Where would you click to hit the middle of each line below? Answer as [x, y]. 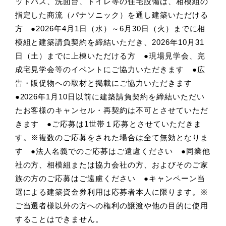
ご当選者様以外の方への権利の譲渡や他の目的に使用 [111, 206]
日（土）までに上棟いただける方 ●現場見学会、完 [110, 56]
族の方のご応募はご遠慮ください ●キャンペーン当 [110, 179]
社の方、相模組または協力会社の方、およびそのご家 [111, 165]
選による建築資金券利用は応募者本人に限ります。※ [111, 192]
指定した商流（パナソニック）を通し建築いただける [111, 15]
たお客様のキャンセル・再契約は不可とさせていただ [111, 110]
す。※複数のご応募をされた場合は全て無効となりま [111, 138]
